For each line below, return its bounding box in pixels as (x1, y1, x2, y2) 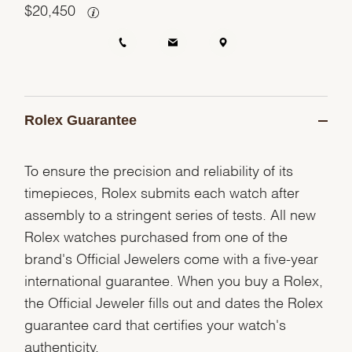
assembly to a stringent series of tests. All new (24, 209, 317, 217)
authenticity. (24, 341, 100, 349)
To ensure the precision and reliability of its (24, 165, 294, 173)
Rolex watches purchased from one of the (24, 231, 288, 239)
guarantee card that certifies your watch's (24, 319, 287, 327)
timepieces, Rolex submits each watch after (24, 187, 300, 195)
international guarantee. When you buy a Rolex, (24, 275, 324, 283)
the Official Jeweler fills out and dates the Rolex (24, 297, 324, 305)
